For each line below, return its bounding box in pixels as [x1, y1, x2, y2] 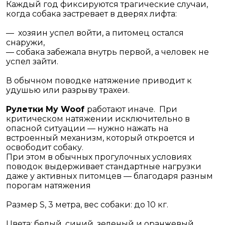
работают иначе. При [87, 104, 177, 114]
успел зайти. [6, 57, 58, 66]
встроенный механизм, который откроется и [6, 133, 195, 143]
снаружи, [6, 38, 45, 47]
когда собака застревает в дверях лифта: [6, 9, 177, 19]
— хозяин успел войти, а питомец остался [6, 28, 184, 38]
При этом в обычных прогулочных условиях [6, 152, 191, 162]
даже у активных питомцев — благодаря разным [6, 171, 213, 181]
